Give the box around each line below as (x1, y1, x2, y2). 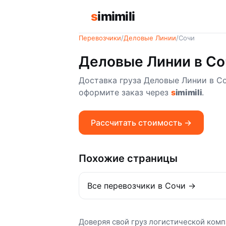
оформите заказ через (79, 87, 171, 98)
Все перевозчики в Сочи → (87, 181, 196, 191)
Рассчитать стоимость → (91, 118, 192, 128)
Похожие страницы (79, 152, 178, 165)
